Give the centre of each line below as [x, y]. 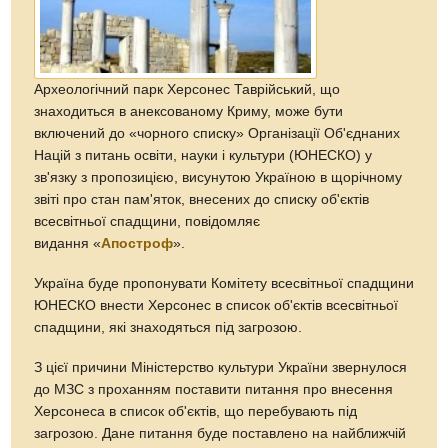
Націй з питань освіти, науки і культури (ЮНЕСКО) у [203, 155]
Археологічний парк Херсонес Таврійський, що [187, 89]
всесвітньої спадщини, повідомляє [147, 221]
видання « [68, 243]
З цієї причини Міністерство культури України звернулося [221, 367]
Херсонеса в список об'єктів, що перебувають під [196, 411]
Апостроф [137, 243]
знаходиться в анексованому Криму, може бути [189, 111]
